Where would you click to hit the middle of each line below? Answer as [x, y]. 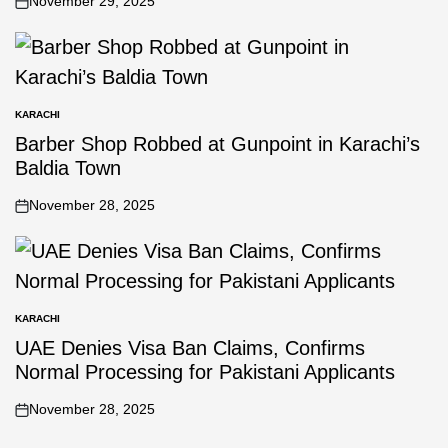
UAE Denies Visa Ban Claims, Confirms [190, 348]
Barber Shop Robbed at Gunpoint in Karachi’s [217, 144]
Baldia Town [68, 168]
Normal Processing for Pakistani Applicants [205, 372]
